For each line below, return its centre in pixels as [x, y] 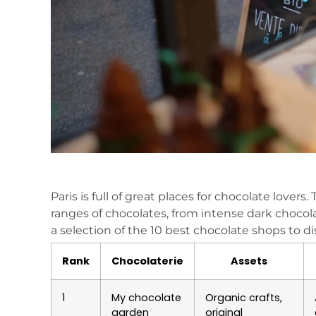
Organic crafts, [244, 298]
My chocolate [146, 298]
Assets [249, 261]
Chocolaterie [147, 261]
